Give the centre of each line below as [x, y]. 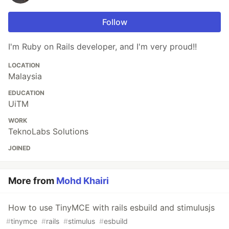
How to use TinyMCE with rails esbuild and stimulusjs [111, 208]
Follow [114, 22]
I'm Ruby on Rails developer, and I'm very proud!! [102, 47]
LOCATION [24, 65]
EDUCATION [26, 93]
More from [32, 181]
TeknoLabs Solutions [48, 132]
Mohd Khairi [83, 181]
